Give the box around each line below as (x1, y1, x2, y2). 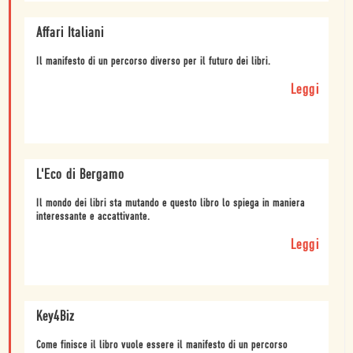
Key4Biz (36, 309, 75, 325)
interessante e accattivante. (36, 210, 150, 223)
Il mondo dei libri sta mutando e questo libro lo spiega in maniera (36, 197, 305, 210)
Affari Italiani (36, 25, 104, 41)
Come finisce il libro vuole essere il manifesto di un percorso (36, 339, 288, 351)
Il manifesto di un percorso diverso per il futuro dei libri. (36, 55, 271, 68)
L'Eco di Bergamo (36, 167, 124, 183)
